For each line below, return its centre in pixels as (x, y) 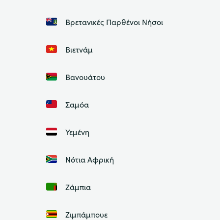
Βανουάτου (85, 76)
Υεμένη (77, 131)
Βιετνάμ (79, 49)
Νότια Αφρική (89, 159)
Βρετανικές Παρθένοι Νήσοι (114, 21)
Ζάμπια (78, 186)
